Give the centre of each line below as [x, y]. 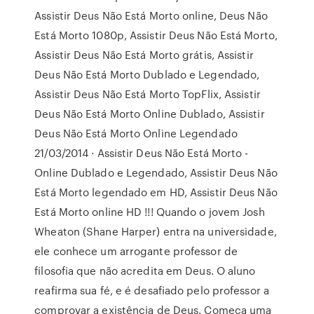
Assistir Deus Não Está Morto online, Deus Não [151, 15]
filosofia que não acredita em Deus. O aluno [145, 271]
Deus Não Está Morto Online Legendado [136, 133]
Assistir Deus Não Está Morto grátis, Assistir [144, 55]
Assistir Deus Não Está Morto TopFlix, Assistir [148, 94]
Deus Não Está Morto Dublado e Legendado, [147, 74]
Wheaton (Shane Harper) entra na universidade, [156, 231]
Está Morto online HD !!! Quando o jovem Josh [150, 212]
